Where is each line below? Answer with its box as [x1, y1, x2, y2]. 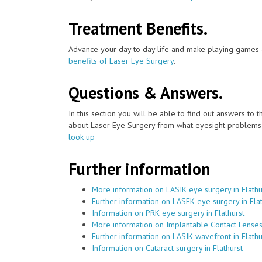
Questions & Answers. [68, 81, 223, 104]
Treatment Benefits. [68, 17, 208, 39]
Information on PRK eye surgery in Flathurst [92, 207, 244, 218]
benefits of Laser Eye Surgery [68, 55, 174, 66]
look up [68, 131, 95, 142]
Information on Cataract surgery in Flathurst [92, 242, 243, 253]
